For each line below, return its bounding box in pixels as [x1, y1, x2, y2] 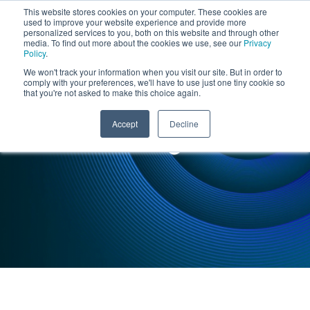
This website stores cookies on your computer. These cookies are [24, 6, 267, 17]
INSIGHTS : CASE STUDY [45, 107, 170, 120]
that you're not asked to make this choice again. [24, 86, 201, 98]
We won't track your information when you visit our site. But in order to [24, 66, 282, 77]
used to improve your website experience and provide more [24, 16, 246, 28]
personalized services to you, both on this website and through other [24, 26, 279, 38]
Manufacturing [7, 123, 183, 155]
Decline [169, 118, 199, 129]
